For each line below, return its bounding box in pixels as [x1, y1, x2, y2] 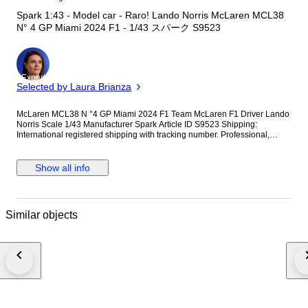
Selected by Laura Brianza [16, 81, 131, 93]
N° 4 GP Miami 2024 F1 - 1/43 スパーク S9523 [16, 22, 221, 34]
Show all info [35, 162, 90, 174]
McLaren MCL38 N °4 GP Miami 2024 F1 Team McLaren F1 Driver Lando [16, 109, 100, 120]
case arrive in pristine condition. [16, 151, 135, 161]
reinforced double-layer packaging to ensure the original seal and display [16, 140, 289, 151]
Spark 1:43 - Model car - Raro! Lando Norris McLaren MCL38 [16, 10, 284, 21]
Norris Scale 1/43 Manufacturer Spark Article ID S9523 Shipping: [16, 120, 41, 130]
